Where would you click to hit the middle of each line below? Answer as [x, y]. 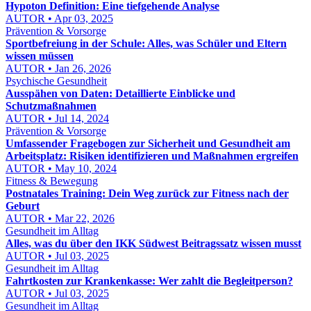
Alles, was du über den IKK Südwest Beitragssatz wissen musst [153, 244]
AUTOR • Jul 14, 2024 [57, 119]
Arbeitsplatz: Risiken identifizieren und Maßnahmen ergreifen [152, 156]
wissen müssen [40, 56]
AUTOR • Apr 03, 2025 [59, 19]
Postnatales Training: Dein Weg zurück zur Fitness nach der [147, 194]
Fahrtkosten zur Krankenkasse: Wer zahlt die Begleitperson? [149, 281]
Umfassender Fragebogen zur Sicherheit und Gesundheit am [148, 144]
